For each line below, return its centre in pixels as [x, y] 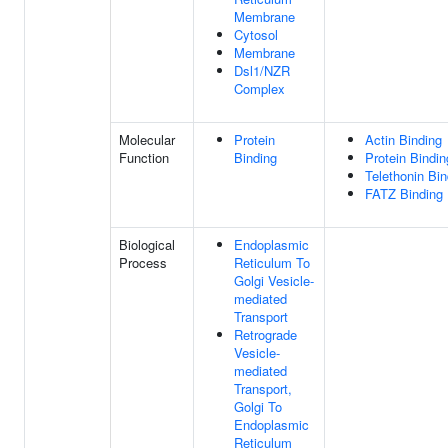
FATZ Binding [404, 193]
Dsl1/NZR [262, 70]
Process [143, 262]
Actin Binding [403, 139]
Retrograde [265, 334]
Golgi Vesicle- [274, 280]
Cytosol [256, 34]
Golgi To [258, 406]
